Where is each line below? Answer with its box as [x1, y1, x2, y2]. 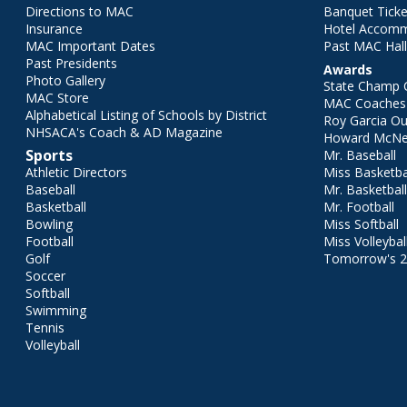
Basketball [25, 198, 86, 215]
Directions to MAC [25, 3, 134, 20]
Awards [323, 61, 373, 78]
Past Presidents [25, 55, 117, 72]
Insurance [25, 20, 83, 37]
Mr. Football [323, 198, 395, 215]
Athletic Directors [25, 164, 127, 181]
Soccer [25, 267, 65, 284]
